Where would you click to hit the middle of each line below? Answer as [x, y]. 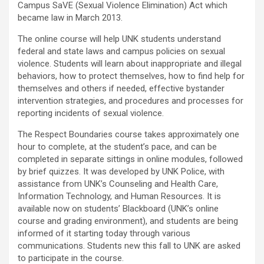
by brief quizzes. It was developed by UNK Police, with [121, 172]
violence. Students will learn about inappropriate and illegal [130, 64]
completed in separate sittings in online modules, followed [130, 159]
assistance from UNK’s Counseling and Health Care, [118, 184]
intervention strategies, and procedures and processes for [131, 101]
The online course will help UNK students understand [119, 39]
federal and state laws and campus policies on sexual [121, 52]
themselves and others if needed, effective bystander [121, 89]
